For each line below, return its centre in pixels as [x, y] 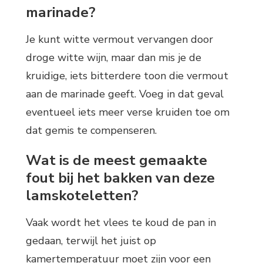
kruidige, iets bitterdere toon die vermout [127, 75]
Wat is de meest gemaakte [117, 160]
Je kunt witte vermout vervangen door [119, 39]
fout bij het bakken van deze [120, 178]
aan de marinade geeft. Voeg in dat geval [125, 94]
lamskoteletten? [82, 195]
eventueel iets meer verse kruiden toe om [128, 112]
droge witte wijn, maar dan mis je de [114, 57]
